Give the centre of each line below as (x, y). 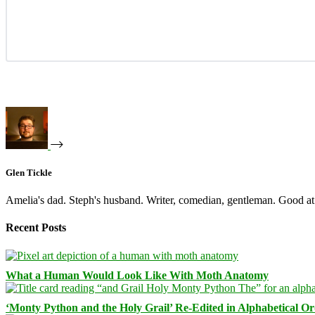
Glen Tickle (29, 172)
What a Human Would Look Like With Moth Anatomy (137, 275)
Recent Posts (36, 228)
